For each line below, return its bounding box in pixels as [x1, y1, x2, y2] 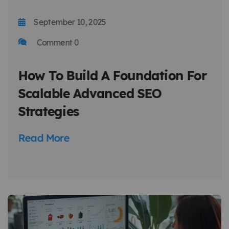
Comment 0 [34, 37, 78, 48]
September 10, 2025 [33, 16, 106, 27]
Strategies [18, 103, 79, 119]
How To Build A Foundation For [18, 67, 207, 83]
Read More [18, 131, 69, 144]
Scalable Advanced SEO [18, 85, 162, 101]
